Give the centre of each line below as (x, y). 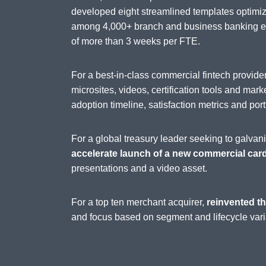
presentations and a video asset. (139, 169)
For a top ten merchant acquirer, (139, 202)
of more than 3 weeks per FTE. (136, 42)
